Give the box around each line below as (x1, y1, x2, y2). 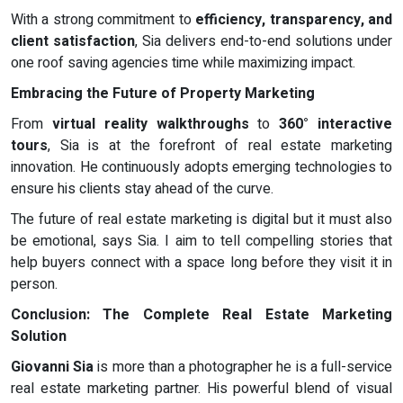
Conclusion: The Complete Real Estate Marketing (11, 303, 392, 326)
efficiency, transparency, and (195, 8, 393, 31)
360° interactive (279, 112, 393, 135)
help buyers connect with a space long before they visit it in (11, 251, 392, 273)
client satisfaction (11, 30, 135, 52)
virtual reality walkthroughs (51, 112, 249, 135)
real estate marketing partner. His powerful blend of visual (11, 377, 392, 399)
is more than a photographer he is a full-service (94, 355, 393, 378)
